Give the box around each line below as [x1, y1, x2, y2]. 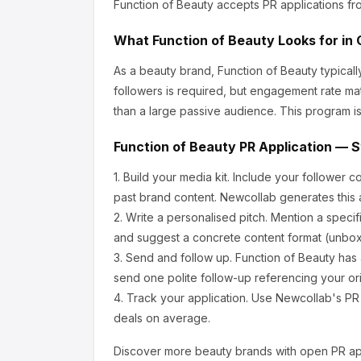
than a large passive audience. [114, 104, 276, 118]
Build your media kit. [123, 170, 230, 184]
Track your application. [127, 291, 248, 305]
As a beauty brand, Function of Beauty [114, 64, 317, 77]
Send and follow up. [126, 251, 232, 264]
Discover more [114, 344, 195, 358]
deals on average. [114, 311, 210, 325]
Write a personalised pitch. [126, 210, 268, 224]
